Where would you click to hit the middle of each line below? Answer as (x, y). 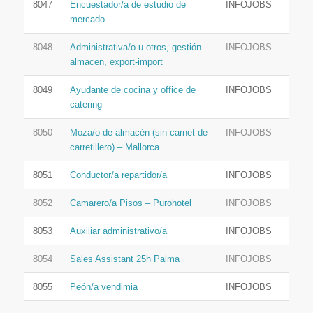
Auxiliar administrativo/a (118, 231)
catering (86, 105)
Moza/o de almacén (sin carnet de (138, 133)
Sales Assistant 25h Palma (124, 259)
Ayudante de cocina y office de (132, 90)
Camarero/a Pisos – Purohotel (130, 203)
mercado (87, 20)
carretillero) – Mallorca (114, 147)
